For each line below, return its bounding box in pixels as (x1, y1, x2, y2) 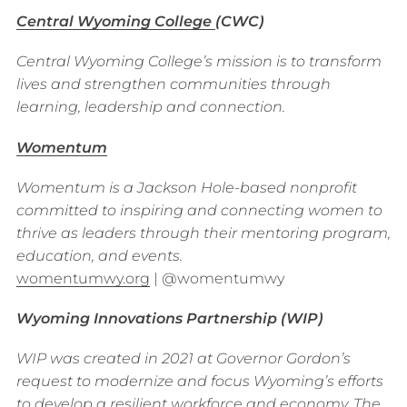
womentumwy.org (15, 269, 150, 287)
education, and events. (15, 246, 183, 264)
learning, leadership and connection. (15, 98, 285, 116)
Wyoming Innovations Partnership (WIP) (15, 310, 327, 327)
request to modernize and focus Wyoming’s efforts (15, 372, 383, 391)
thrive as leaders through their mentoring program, (15, 223, 391, 242)
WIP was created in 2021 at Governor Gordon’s (15, 350, 351, 368)
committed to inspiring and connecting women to (15, 201, 382, 219)
